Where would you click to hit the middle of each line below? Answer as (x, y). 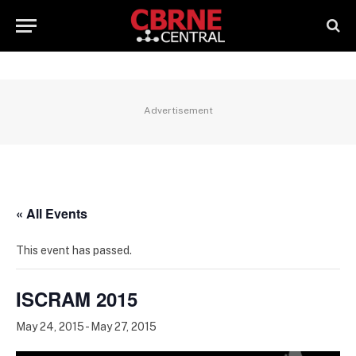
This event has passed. (74, 250)
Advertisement (178, 110)
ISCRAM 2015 (77, 299)
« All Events (52, 213)
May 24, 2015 (50, 327)
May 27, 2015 (124, 327)
